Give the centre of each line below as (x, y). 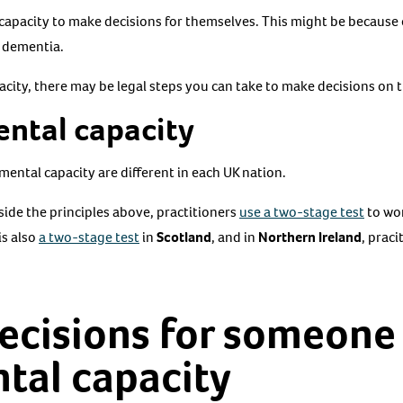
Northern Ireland (310, 237)
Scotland (184, 237)
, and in (235, 237)
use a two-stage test (302, 211)
